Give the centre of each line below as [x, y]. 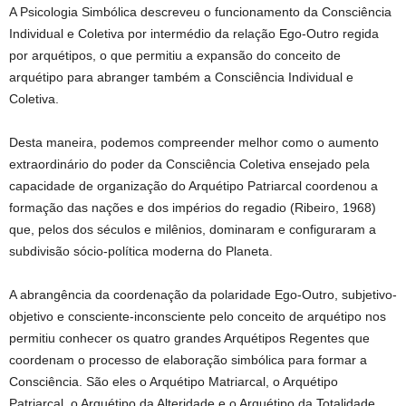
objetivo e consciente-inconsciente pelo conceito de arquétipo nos [198, 316]
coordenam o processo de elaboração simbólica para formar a [188, 360]
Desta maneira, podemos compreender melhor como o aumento [194, 142]
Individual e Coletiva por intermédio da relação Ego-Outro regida [194, 34]
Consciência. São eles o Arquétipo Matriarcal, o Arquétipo [174, 382]
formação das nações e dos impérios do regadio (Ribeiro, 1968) [193, 208]
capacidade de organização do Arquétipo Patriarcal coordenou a [193, 186]
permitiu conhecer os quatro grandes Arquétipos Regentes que [189, 338]
